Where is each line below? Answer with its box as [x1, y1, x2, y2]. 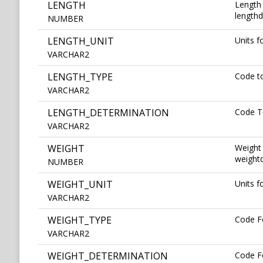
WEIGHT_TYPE [48, 214, 112, 227]
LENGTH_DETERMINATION [48, 106, 169, 120]
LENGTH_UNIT [48, 35, 114, 48]
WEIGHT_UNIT [48, 178, 113, 191]
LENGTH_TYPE [48, 70, 113, 84]
